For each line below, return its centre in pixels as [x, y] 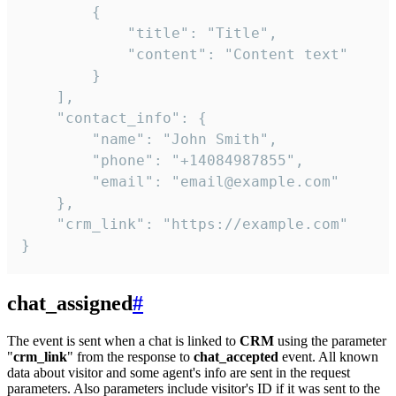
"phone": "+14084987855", [163, 161]
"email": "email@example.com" [180, 182]
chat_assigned [70, 304]
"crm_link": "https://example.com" [185, 225]
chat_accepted [236, 357]
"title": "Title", [149, 34]
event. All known [328, 357]
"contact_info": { [114, 118]
